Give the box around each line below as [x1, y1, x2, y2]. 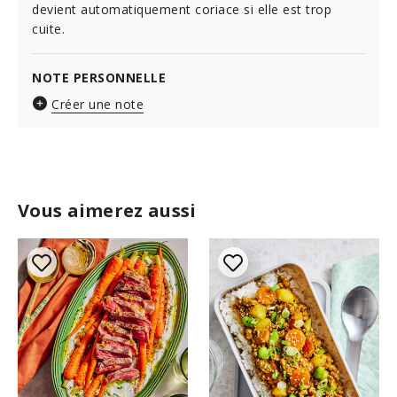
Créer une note [51, 96, 144, 113]
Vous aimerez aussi [18, 198, 197, 222]
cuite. [32, 20, 65, 37]
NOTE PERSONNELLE [32, 69, 166, 86]
